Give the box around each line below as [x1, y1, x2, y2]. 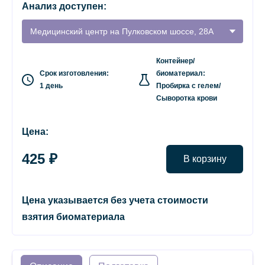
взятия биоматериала [22, 212, 125, 222]
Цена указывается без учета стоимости [22, 195, 208, 205]
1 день [40, 82, 63, 90]
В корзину [183, 154, 227, 164]
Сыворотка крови [156, 94, 217, 102]
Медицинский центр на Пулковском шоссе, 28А [30, 27, 214, 36]
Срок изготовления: [40, 69, 109, 77]
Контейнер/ [156, 57, 195, 65]
